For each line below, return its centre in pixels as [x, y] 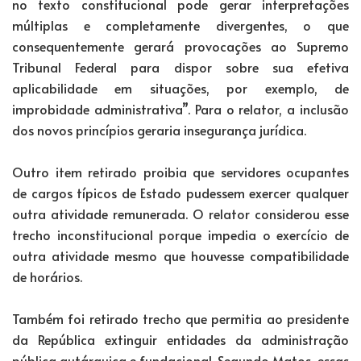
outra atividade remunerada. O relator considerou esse [180, 213]
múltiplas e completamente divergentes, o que [180, 25]
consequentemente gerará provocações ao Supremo [180, 46]
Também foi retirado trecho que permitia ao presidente [180, 318]
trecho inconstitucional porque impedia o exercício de [180, 234]
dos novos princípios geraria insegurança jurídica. [159, 129]
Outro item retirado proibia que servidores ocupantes [180, 171]
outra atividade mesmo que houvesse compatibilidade [180, 255]
